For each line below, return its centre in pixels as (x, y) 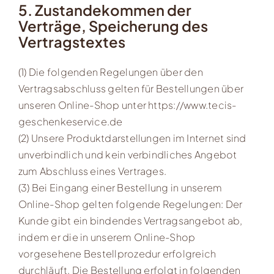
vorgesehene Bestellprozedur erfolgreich (117, 254)
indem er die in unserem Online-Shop (107, 237)
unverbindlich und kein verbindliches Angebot (128, 155)
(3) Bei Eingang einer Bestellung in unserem (120, 188)
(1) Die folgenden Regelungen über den (110, 72)
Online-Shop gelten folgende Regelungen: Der (130, 204)
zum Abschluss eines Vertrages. (92, 171)
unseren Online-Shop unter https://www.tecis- (127, 105)
